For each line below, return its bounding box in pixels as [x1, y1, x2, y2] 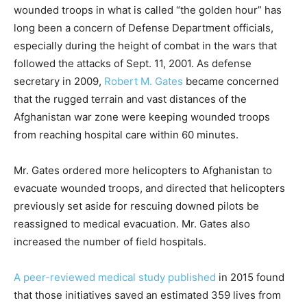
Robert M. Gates [104, 75, 183, 88]
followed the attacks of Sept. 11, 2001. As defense [14, 57, 251, 71]
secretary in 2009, [14, 75, 104, 88]
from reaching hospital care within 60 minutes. [14, 128, 238, 142]
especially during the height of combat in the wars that [14, 39, 277, 53]
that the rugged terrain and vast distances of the [14, 93, 247, 106]
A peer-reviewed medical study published [14, 271, 216, 284]
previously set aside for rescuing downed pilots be [14, 199, 259, 213]
